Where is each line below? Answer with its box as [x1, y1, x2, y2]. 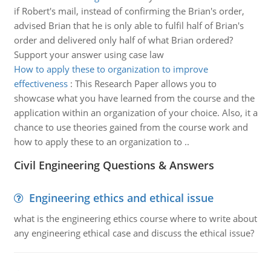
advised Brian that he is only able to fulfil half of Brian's [13, 19, 244, 31]
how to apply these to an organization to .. [13, 135, 189, 148]
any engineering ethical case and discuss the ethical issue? [13, 227, 254, 239]
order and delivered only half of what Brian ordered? [13, 34, 233, 46]
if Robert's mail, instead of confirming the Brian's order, [13, 5, 244, 17]
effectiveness [13, 77, 68, 90]
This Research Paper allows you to [74, 77, 217, 90]
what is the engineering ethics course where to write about [13, 212, 257, 224]
